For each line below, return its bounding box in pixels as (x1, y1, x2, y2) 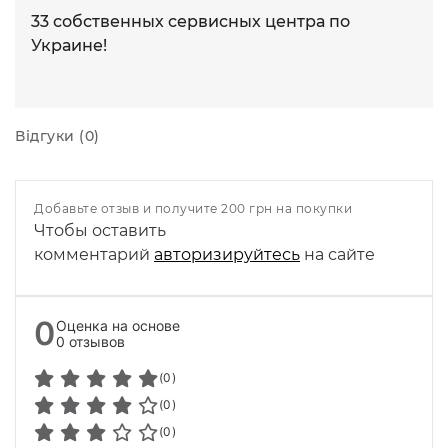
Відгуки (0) (15, 126, 100, 145)
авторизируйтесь (154, 244, 300, 264)
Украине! (31, 35, 107, 55)
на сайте (300, 244, 375, 264)
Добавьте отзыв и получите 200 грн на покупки (34, 200, 352, 216)
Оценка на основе (55, 316, 180, 334)
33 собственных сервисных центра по (31, 11, 350, 31)
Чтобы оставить (34, 220, 166, 240)
